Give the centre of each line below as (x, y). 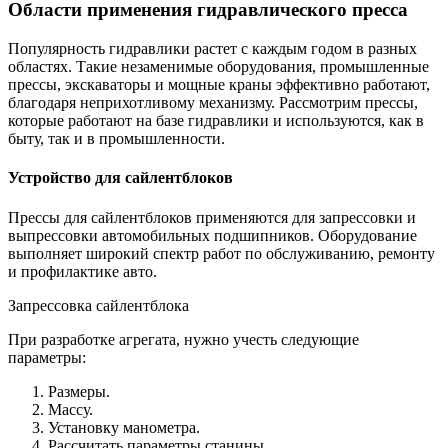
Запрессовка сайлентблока (98, 305)
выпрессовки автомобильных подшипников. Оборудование (212, 235)
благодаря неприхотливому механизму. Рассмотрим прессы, (213, 103)
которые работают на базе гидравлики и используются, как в (216, 121)
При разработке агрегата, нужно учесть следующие (183, 339)
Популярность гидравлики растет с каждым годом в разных (212, 49)
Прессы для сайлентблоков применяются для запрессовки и (212, 217)
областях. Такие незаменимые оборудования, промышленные (218, 67)
